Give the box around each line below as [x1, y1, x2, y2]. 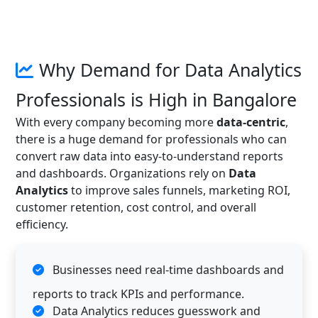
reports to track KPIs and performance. [33, 286, 244, 302]
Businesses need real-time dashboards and [50, 262, 284, 278]
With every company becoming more [16, 114, 216, 130]
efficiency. [16, 216, 68, 232]
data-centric [216, 114, 285, 130]
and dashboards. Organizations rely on [16, 165, 229, 181]
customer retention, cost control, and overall [16, 199, 256, 215]
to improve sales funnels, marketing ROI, [68, 182, 290, 198]
